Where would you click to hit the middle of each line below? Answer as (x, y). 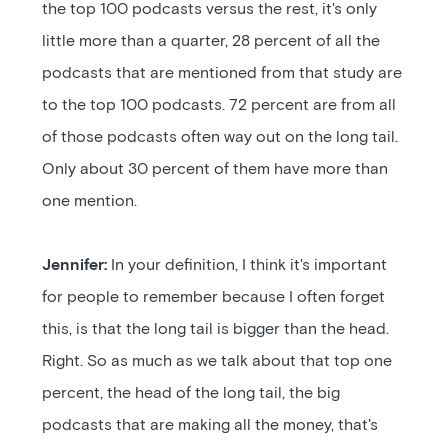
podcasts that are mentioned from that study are (222, 73)
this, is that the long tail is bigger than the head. (216, 329)
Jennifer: (75, 265)
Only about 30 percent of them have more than (215, 169)
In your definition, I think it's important (247, 265)
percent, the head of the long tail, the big (191, 393)
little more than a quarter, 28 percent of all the (211, 41)
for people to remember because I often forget (214, 297)
